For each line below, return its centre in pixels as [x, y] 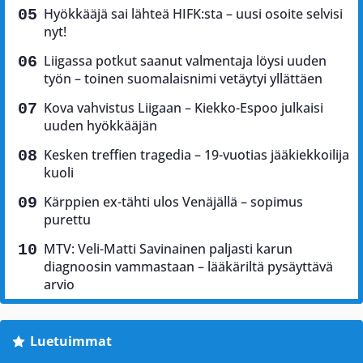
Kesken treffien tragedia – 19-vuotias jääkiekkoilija [196, 154]
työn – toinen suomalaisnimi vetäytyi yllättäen [183, 78]
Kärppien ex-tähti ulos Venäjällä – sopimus [173, 201]
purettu [67, 219]
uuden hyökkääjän [100, 125]
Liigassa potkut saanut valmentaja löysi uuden [185, 60]
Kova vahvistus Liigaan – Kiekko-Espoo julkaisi [184, 107]
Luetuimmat [70, 341]
